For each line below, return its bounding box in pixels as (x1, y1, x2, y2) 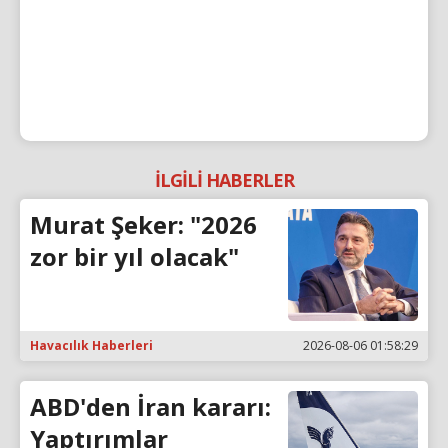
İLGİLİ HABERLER (154, 167, 294, 192)
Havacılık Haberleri (30, 337, 153, 355)
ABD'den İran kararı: (30, 390, 271, 424)
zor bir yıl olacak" (30, 239, 239, 273)
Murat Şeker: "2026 (30, 207, 257, 241)
